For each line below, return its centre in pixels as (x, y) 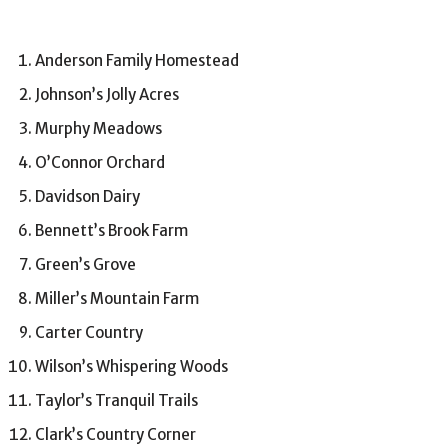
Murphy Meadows (98, 129)
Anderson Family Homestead (137, 61)
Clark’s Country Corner (115, 435)
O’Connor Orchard (100, 163)
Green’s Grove (85, 265)
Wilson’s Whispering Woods (131, 367)
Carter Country (89, 333)
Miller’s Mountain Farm (117, 299)
